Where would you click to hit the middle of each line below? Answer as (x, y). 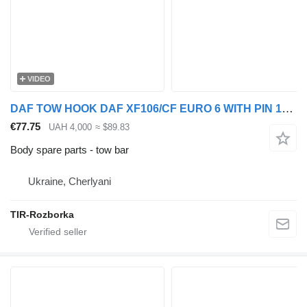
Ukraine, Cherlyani (70, 182)
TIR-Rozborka (42, 215)
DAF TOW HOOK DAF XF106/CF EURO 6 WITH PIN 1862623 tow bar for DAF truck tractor (287, 108)
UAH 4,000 (70, 127)
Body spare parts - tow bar (70, 150)
